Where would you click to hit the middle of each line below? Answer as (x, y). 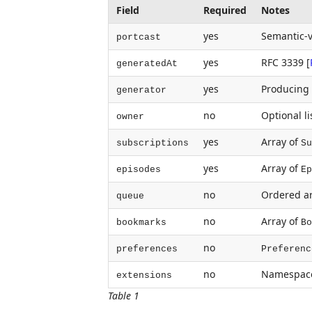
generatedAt (147, 64)
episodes (138, 170)
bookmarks (141, 223)
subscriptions (152, 143)
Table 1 (124, 296)
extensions (144, 276)
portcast (138, 38)
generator (141, 91)
